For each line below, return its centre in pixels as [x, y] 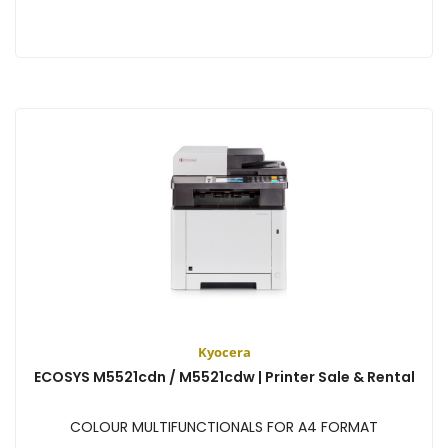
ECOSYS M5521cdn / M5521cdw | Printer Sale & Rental [224, 376]
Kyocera [224, 351]
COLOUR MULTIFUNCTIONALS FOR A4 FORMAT [224, 426]
